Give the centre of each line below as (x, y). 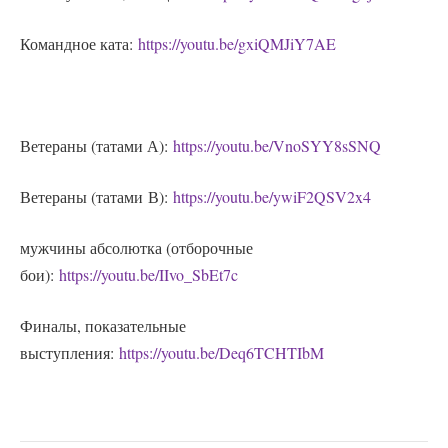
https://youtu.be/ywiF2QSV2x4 (272, 197)
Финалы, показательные (103, 326)
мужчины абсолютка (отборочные (136, 248)
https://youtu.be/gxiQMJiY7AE (237, 44)
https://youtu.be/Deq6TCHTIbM (221, 353)
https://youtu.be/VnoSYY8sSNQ (277, 146)
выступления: (69, 353)
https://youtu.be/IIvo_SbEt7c (148, 275)
